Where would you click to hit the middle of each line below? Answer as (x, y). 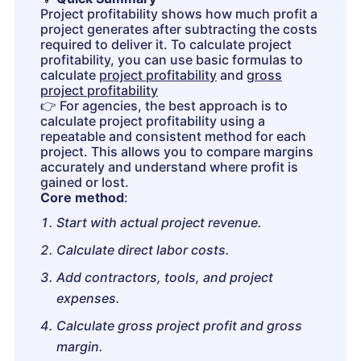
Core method (82, 197)
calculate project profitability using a (153, 121)
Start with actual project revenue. (159, 222)
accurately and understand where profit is (169, 167)
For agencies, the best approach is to (172, 106)
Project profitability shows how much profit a (179, 14)
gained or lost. (85, 182)
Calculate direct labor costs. (143, 250)
